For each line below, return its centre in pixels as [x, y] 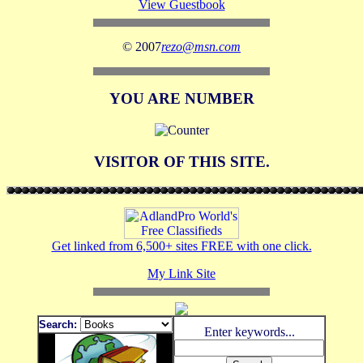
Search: [58, 324]
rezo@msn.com [201, 46]
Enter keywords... [249, 331]
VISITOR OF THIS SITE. [181, 161]
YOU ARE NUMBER [181, 99]
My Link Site [181, 273]
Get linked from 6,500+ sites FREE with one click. [181, 246]
